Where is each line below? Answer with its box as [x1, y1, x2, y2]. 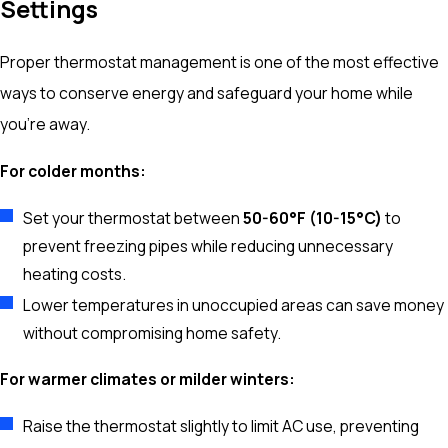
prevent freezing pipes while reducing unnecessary [23, 234, 394, 257]
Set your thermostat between [23, 206, 244, 229]
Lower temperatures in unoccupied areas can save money [23, 294, 445, 316]
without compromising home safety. [23, 322, 282, 344]
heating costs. [23, 262, 127, 285]
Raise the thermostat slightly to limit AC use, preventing [23, 415, 420, 438]
